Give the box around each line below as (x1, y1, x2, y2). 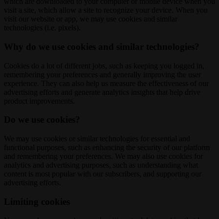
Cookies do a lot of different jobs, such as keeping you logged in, (4, 61, 204, 70)
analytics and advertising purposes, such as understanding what (4, 161, 198, 169)
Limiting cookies (4, 196, 70, 207)
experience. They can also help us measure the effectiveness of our (4, 79, 209, 88)
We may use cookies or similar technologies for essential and (4, 134, 190, 143)
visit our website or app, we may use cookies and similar (4, 15, 177, 23)
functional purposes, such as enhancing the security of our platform (4, 143, 210, 152)
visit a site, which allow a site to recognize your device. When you (4, 6, 208, 15)
